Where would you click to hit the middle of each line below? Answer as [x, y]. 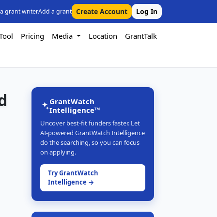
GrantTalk [141, 36]
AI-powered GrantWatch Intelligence [93, 133]
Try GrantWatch [73, 173]
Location [103, 36]
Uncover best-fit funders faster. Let [90, 123]
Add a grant [55, 11]
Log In [147, 11]
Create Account [102, 11]
